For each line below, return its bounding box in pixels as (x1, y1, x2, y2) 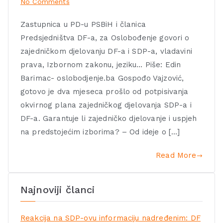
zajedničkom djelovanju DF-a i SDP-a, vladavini (20, 47, 192, 56)
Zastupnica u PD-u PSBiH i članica (20, 20, 146, 29)
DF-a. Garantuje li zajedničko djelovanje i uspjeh (20, 114, 197, 123)
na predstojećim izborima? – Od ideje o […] (20, 127, 180, 137)
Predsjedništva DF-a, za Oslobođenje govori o (20, 33, 190, 43)
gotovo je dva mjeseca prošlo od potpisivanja (20, 87, 189, 97)
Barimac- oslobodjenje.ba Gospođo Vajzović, (20, 74, 184, 83)
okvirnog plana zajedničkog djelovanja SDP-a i (20, 101, 192, 110)
